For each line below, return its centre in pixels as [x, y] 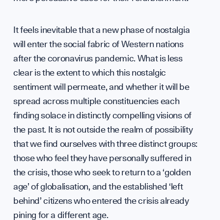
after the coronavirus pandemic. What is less [98, 58]
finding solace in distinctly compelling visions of [102, 115]
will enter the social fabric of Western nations [98, 44]
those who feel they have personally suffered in [102, 158]
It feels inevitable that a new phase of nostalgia [101, 29]
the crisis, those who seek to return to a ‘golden [102, 172]
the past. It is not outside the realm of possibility [103, 129]
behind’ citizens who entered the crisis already [101, 200]
